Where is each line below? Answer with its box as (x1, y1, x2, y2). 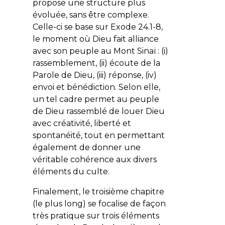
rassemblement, (32, 58, 99, 68)
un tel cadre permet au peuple (32, 94, 159, 104)
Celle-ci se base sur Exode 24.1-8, (32, 22, 163, 32)
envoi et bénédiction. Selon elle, (32, 82, 160, 92)
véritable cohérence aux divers (32, 154, 157, 164)
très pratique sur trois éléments (32, 210, 159, 220)
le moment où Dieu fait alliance (32, 34, 159, 44)
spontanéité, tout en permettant (32, 130, 165, 140)
